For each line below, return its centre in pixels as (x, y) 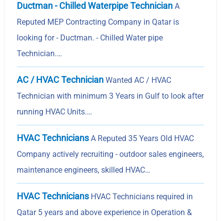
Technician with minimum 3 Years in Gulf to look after (110, 96)
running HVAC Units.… (55, 111)
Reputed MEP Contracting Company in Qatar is (98, 22)
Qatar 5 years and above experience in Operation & (105, 212)
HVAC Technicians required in (141, 196)
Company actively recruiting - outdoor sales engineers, (110, 154)
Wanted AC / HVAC (138, 80)
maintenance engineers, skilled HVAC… (84, 170)
